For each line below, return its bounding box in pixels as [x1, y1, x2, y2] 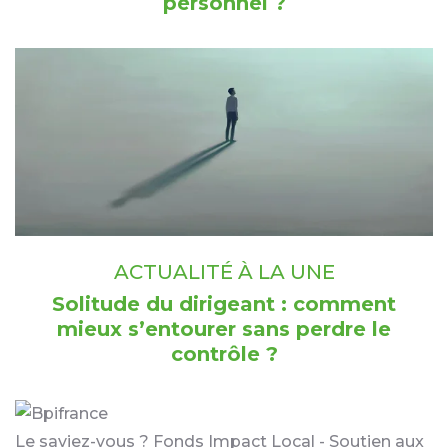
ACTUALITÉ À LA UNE [113, 260, 335, 285]
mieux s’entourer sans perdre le [57, 317, 391, 342]
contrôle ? [170, 342, 278, 367]
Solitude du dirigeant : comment [52, 292, 396, 317]
